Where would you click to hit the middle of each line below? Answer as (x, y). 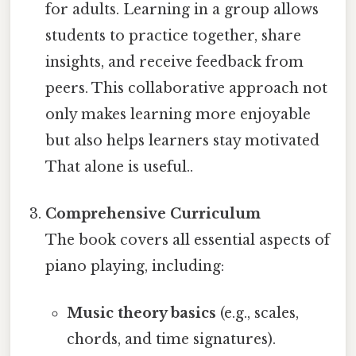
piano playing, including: (135, 266)
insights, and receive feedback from (175, 62)
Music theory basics (141, 313)
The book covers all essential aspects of (188, 240)
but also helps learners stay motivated (183, 140)
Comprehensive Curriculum (153, 213)
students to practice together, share (174, 35)
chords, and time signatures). (171, 340)
